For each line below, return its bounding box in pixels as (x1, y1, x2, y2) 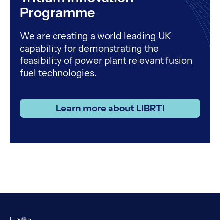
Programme (20, 4, 95, 21)
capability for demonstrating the (20, 42, 159, 54)
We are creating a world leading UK (20, 30, 171, 42)
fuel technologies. (20, 67, 97, 79)
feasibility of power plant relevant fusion (20, 55, 192, 66)
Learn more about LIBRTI (55, 102, 165, 114)
